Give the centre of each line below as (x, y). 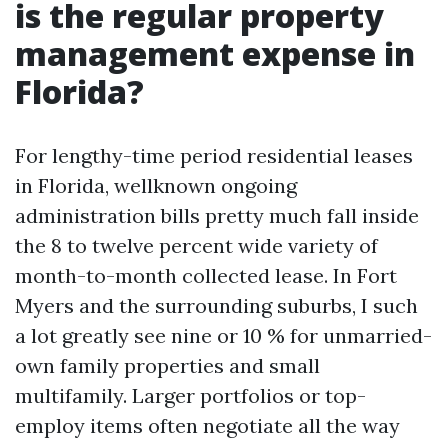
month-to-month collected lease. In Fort (206, 275)
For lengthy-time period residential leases (214, 155)
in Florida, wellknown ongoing (156, 185)
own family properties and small (167, 365)
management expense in (215, 53)
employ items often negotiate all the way (207, 425)
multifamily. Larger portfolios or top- (190, 395)
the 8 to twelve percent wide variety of (196, 245)
